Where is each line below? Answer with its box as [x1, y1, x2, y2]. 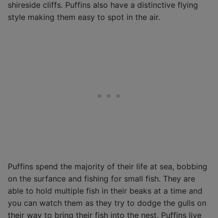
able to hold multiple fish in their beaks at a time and [8, 186, 202, 196]
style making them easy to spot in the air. [8, 12, 160, 22]
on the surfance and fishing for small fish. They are [8, 174, 195, 184]
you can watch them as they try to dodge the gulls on [8, 198, 206, 208]
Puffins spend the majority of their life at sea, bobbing [8, 162, 207, 172]
